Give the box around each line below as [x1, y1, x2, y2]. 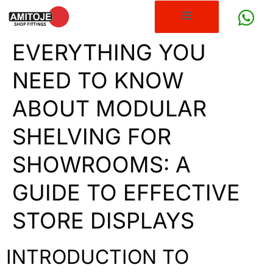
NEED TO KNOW [12, 67, 183, 94]
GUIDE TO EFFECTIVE [12, 179, 240, 207]
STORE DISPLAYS [12, 207, 194, 235]
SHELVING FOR [12, 123, 171, 151]
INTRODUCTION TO [6, 245, 189, 269]
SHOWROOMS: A [12, 151, 191, 179]
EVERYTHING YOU [12, 39, 206, 66]
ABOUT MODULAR [12, 95, 207, 122]
